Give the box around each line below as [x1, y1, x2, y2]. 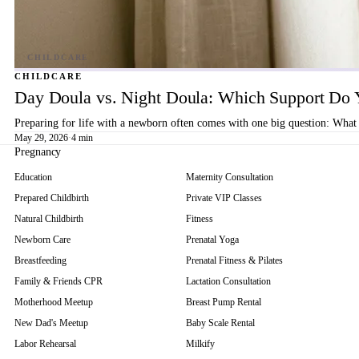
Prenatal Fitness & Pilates [186, 255, 283, 266]
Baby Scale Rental [186, 317, 255, 329]
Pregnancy [14, 146, 62, 158]
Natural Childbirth [14, 213, 83, 224]
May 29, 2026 [14, 132, 68, 143]
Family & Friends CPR [14, 276, 103, 287]
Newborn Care [14, 234, 71, 245]
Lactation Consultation [186, 276, 271, 287]
